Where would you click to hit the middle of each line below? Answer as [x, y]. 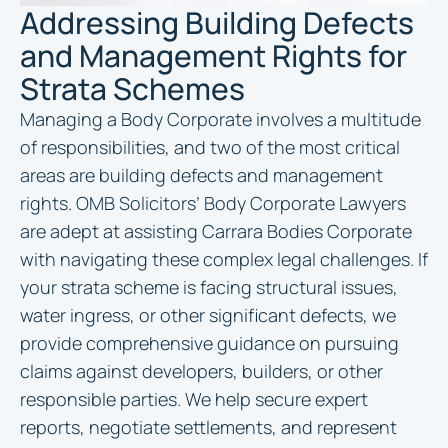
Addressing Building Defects [217, 22]
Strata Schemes [132, 88]
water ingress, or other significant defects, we [208, 315]
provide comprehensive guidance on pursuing [209, 343]
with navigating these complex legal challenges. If [224, 259]
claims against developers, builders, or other [201, 371]
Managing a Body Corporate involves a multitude [220, 119]
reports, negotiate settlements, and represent [208, 427]
